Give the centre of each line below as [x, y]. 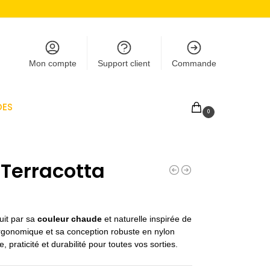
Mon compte [52, 63]
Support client [124, 63]
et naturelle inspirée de [146, 218]
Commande [194, 63]
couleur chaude [69, 218]
